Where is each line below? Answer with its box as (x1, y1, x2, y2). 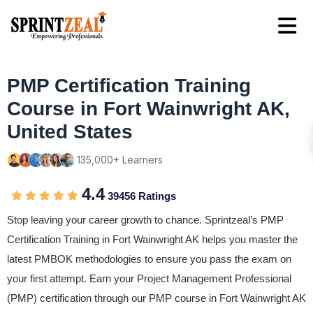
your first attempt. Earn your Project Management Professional (7, 272, 291, 284)
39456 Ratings (105, 190, 176, 202)
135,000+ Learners (77, 154, 163, 166)
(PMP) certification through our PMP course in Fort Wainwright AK (7, 292, 306, 304)
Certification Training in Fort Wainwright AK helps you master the (7, 233, 298, 245)
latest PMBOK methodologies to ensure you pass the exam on (7, 253, 291, 265)
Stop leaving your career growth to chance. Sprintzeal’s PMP (7, 214, 284, 226)
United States (7, 121, 133, 143)
